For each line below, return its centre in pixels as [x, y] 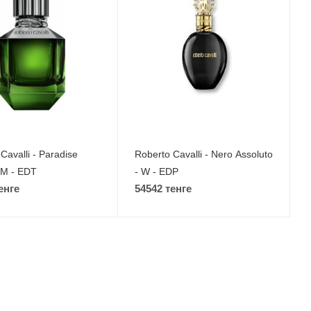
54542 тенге [163, 188]
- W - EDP [156, 171]
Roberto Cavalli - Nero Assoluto [203, 154]
